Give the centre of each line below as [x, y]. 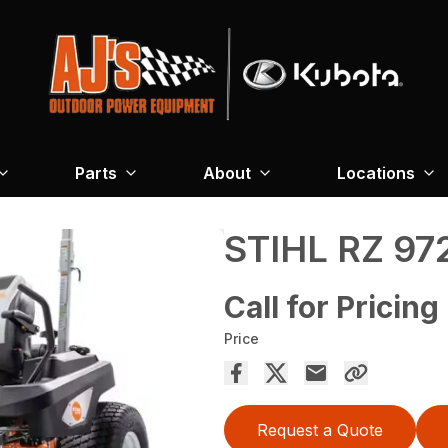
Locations [376, 172]
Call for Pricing [331, 306]
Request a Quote [320, 429]
